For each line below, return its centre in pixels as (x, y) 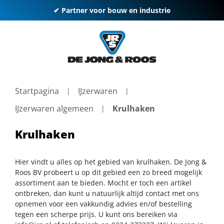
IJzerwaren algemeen (54, 108)
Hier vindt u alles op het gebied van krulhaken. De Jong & (111, 161)
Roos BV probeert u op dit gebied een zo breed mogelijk (108, 172)
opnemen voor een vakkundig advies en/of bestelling (103, 203)
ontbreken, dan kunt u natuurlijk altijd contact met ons (107, 193)
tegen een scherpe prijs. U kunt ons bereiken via (96, 214)
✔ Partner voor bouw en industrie (112, 10)
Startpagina (37, 91)
